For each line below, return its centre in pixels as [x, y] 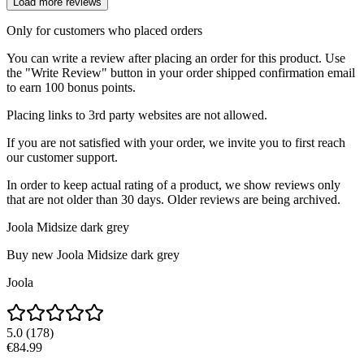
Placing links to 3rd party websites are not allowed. [137, 115]
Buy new [30, 255]
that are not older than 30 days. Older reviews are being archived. [173, 200]
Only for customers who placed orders [104, 31]
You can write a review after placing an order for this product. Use [176, 58]
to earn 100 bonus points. [71, 88]
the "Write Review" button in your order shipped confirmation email [181, 73]
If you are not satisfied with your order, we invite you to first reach [176, 143]
